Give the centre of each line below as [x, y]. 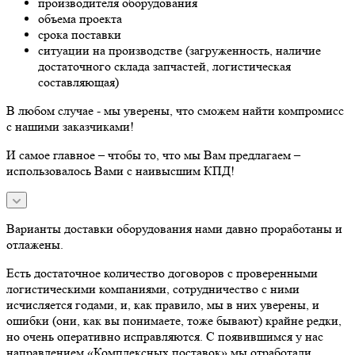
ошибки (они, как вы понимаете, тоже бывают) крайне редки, [174, 320]
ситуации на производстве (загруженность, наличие [179, 50]
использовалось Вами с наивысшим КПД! [120, 170]
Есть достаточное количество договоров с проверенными [162, 273]
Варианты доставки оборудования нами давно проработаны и [174, 228]
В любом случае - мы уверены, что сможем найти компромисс [175, 110]
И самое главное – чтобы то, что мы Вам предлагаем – [153, 155]
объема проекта [80, 18]
